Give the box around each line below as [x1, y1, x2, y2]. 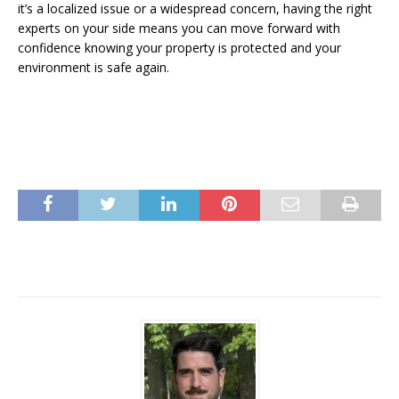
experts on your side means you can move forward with [18, 20, 340, 37]
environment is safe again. [18, 59, 169, 77]
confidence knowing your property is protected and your [18, 39, 341, 57]
